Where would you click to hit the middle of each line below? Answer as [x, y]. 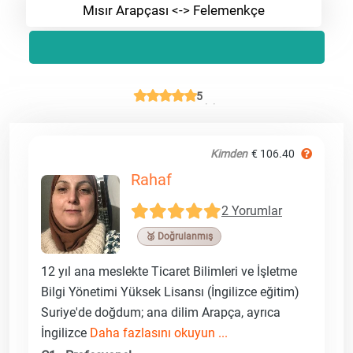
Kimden [229, 153]
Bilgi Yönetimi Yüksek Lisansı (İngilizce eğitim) [170, 292]
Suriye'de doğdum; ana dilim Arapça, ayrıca [161, 312]
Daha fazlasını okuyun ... [159, 333]
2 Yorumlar [252, 211]
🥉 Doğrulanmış [179, 236]
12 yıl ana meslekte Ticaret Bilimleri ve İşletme [169, 271]
